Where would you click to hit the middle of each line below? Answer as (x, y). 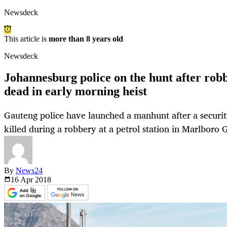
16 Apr (23, 180)
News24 (29, 171)
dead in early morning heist (75, 91)
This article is (26, 39)
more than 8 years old (86, 39)
